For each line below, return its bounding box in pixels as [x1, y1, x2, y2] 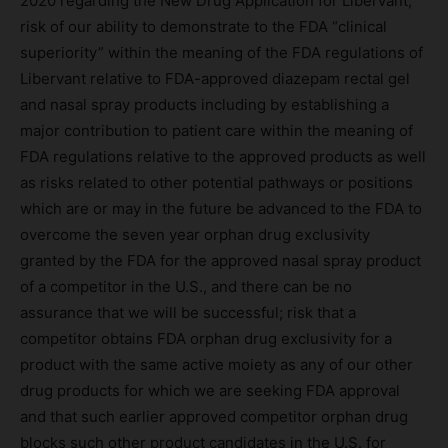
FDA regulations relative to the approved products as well [20, 146, 426, 166]
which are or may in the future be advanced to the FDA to [20, 198, 422, 218]
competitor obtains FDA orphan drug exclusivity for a [20, 328, 392, 348]
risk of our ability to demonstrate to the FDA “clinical [20, 16, 387, 36]
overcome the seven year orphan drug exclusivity [20, 224, 370, 244]
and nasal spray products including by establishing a [20, 94, 389, 114]
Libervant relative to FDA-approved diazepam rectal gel [20, 68, 410, 88]
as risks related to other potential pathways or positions [20, 172, 413, 192]
